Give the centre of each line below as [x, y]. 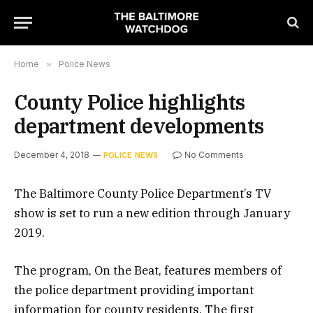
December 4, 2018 [52, 155]
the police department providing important [134, 290]
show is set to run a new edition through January [152, 213]
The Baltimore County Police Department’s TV [143, 194]
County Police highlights [130, 102]
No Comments [214, 155]
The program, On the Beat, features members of [148, 271]
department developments [139, 126]
